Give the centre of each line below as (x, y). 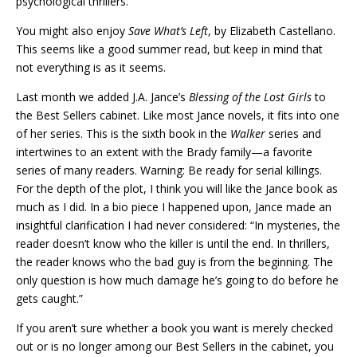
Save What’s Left (168, 31)
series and (293, 134)
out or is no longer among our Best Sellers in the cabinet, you (175, 347)
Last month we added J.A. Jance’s (102, 97)
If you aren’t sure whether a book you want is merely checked (175, 328)
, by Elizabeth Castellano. (272, 31)
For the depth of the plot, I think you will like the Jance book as (177, 189)
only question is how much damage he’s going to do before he (177, 280)
